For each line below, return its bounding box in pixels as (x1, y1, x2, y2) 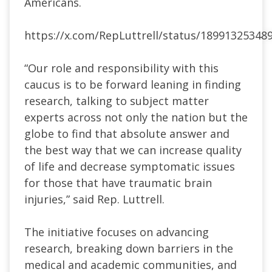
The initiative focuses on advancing (24, 224, 209, 239)
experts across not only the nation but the (24, 109, 248, 124)
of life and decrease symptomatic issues (24, 158, 235, 174)
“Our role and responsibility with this (24, 60, 219, 75)
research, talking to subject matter (24, 93, 209, 108)
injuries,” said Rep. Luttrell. (24, 191, 165, 206)
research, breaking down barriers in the (24, 240, 233, 256)
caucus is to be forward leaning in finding (24, 76, 241, 92)
